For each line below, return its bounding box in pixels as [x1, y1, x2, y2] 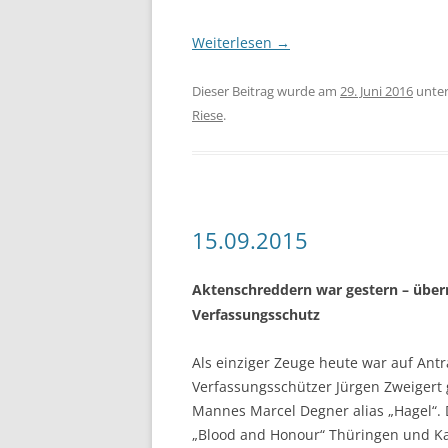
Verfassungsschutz [192, 305, 320, 324]
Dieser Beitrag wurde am [192, 82, 340, 100]
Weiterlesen [192, 33, 276, 52]
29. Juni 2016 [340, 82, 413, 100]
